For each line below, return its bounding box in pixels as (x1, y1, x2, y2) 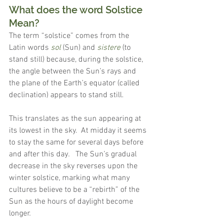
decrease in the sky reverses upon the (9, 161, 140, 172)
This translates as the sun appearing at (9, 114, 143, 124)
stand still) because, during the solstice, (9, 55, 145, 65)
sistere (97, 43, 120, 53)
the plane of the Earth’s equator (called (9, 78, 142, 89)
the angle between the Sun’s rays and (9, 67, 138, 77)
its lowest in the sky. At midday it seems (9, 126, 148, 136)
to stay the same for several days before (9, 138, 146, 148)
